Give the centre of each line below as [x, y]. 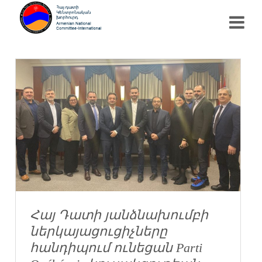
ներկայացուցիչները [99, 231]
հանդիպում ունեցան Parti [116, 247]
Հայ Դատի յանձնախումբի [119, 215]
